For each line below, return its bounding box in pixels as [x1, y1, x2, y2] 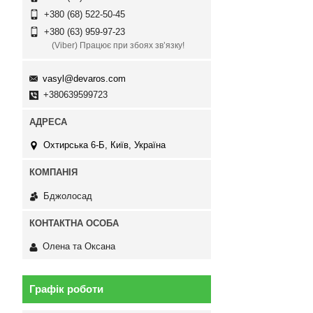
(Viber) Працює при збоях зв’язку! [52, 41, 184, 51]
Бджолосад [43, 190, 92, 201]
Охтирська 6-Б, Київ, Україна [43, 140, 166, 151]
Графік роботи [29, 283, 103, 296]
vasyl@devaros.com [43, 73, 126, 84]
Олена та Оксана [43, 241, 115, 252]
